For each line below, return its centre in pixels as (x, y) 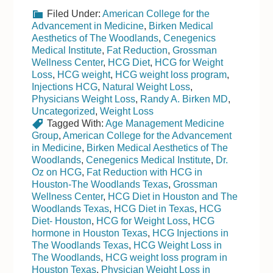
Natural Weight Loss (147, 87)
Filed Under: (75, 14)
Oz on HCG (57, 172)
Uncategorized (64, 112)
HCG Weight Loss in (178, 246)
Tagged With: (76, 124)
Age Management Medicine (165, 124)
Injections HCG (65, 87)
